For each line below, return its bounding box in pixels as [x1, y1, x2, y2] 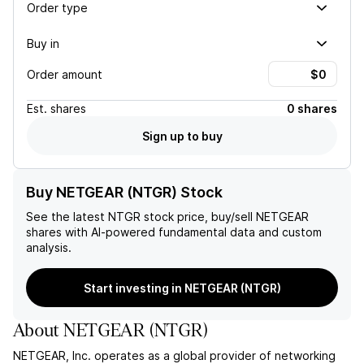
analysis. [26, 240, 71, 254]
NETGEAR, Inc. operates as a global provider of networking [13, 349, 336, 362]
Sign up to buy [141, 128, 223, 143]
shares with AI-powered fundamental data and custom [26, 225, 322, 239]
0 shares [287, 102, 337, 115]
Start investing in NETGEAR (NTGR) [83, 280, 281, 295]
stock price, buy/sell [141, 210, 253, 223]
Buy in [27, 36, 59, 50]
